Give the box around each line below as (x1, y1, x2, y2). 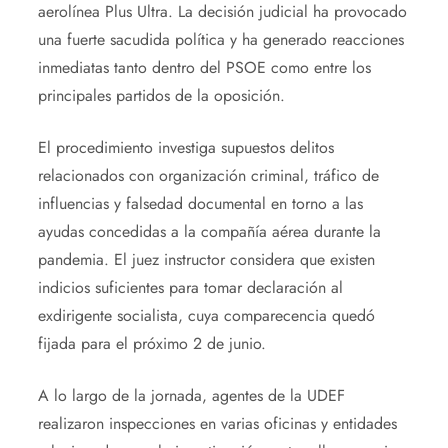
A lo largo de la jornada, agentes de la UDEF (37, 383, 345, 407)
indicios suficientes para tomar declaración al (37, 275, 343, 299)
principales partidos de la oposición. (37, 83, 285, 107)
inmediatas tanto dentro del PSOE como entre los (37, 55, 371, 79)
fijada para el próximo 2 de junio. (37, 331, 266, 355)
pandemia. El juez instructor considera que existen (37, 247, 375, 271)
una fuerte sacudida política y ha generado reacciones (37, 27, 404, 51)
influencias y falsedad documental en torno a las (37, 191, 363, 215)
